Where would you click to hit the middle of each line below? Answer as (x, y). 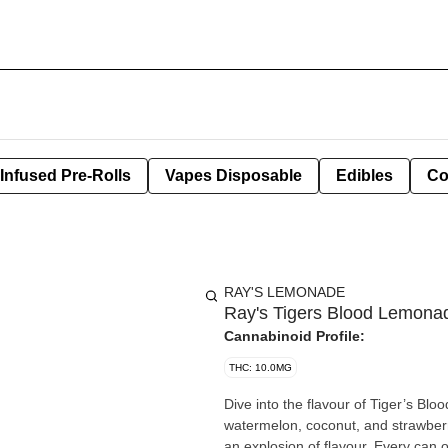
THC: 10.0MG (260, 367)
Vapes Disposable (233, 175)
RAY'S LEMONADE (284, 292)
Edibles (364, 175)
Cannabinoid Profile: (294, 336)
